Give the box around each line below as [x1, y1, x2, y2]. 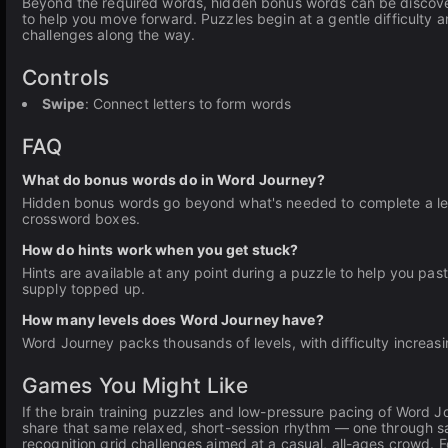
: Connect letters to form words [84, 95, 292, 112]
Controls [22, 65, 109, 90]
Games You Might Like [22, 373, 249, 398]
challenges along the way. [22, 26, 195, 43]
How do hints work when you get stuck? [22, 241, 299, 258]
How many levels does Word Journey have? [22, 311, 324, 328]
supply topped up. [22, 280, 146, 297]
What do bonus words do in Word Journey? [22, 171, 325, 188]
